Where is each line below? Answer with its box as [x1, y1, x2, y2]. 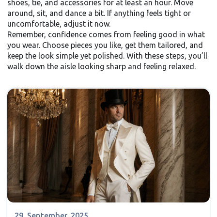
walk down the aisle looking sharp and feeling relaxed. [7, 62, 196, 71]
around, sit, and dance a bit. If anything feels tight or [7, 9, 191, 17]
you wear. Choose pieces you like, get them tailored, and [7, 41, 203, 49]
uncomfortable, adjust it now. [7, 19, 110, 28]
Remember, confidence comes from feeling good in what [7, 30, 205, 39]
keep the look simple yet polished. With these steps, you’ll [7, 51, 207, 60]
